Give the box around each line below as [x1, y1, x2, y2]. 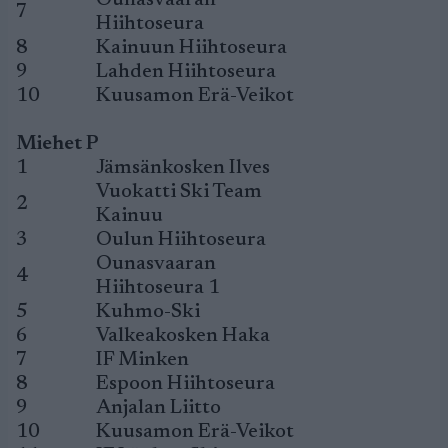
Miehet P [16, 134, 99, 154]
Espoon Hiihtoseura [96, 374, 275, 394]
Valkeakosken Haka [96, 326, 270, 346]
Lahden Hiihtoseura [96, 62, 276, 82]
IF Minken [96, 350, 189, 370]
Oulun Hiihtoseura [96, 230, 266, 250]
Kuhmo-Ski [96, 302, 200, 322]
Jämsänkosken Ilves [96, 158, 270, 178]
